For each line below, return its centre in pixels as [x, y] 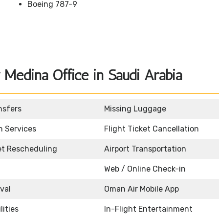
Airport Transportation [145, 149]
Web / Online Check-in [145, 169]
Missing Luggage [135, 109]
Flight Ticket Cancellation [152, 129]
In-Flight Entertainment [148, 209]
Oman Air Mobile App [142, 189]
